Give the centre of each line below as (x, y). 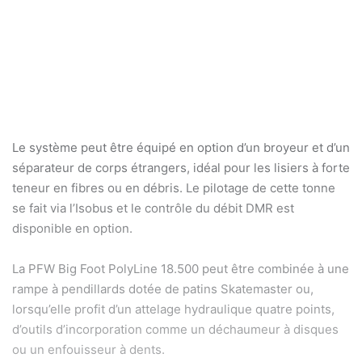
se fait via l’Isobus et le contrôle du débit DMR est (153, 208)
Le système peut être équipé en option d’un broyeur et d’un (181, 147)
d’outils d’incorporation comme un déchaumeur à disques (175, 329)
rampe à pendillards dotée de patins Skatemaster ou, (163, 288)
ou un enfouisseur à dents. (92, 349)
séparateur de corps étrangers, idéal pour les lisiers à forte (181, 167)
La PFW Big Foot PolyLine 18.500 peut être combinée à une (181, 268)
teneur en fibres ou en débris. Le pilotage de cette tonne (174, 187)
